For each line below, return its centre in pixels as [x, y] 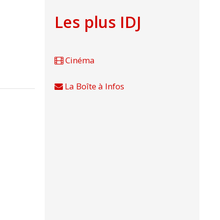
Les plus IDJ [98, 22]
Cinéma [79, 60]
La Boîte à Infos [94, 86]
